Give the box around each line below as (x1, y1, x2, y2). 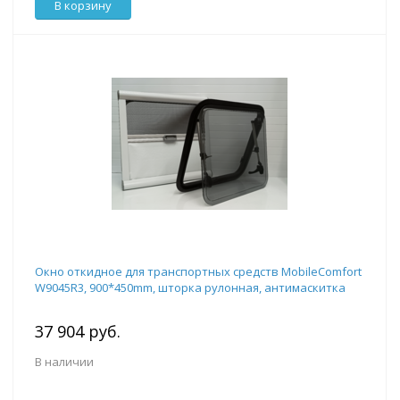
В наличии (35, 354, 94, 371)
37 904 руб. (35, 321, 121, 343)
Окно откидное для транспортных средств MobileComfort (35, 263, 362, 280)
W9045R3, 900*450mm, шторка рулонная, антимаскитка (35, 279, 346, 296)
